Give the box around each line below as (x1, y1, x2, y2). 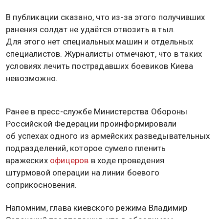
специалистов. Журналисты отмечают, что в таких (6, 49, 202, 59)
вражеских (6, 155, 50, 165)
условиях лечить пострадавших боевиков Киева (6, 61, 194, 71)
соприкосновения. (6, 179, 77, 190)
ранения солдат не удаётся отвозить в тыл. (6, 24, 175, 35)
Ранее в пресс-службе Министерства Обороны (6, 106, 188, 116)
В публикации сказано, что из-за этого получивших (6, 12, 205, 22)
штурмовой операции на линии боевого (6, 167, 159, 177)
